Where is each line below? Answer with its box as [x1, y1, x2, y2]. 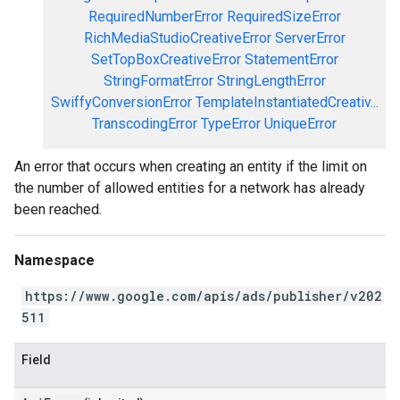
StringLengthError [216, 72, 326, 89]
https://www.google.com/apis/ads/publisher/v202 [25, 287, 382, 304]
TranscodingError [92, 115, 197, 132]
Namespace [14, 252, 95, 269]
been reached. [14, 201, 102, 218]
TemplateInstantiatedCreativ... [195, 94, 379, 111]
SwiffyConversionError [50, 94, 192, 111]
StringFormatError [103, 72, 213, 89]
